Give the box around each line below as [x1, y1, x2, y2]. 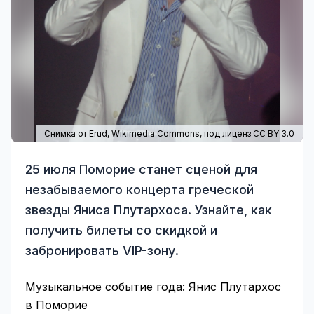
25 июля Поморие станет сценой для [25, 162, 257, 177]
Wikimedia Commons [111, 128, 200, 139]
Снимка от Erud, [44, 128, 111, 139]
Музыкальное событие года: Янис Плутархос [25, 280, 281, 294]
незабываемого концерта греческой [25, 182, 254, 197]
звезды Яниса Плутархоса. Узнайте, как [25, 203, 272, 217]
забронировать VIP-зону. [25, 243, 179, 258]
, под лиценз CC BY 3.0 [200, 128, 294, 139]
